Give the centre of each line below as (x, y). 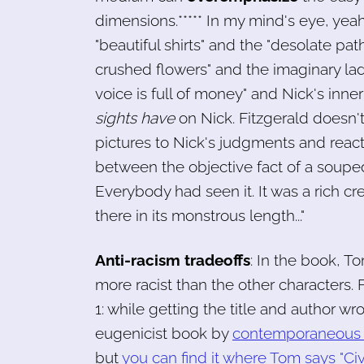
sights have (135, 117)
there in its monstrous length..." (200, 215)
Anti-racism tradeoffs (173, 260)
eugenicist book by (164, 333)
